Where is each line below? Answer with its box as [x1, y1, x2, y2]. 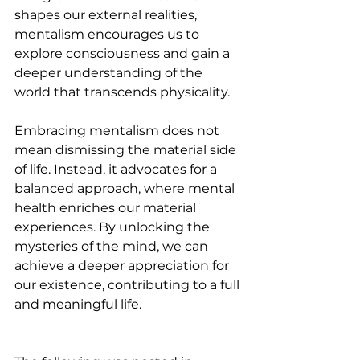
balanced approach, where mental [14, 180, 238, 196]
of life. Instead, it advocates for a [14, 161, 220, 177]
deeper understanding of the [14, 64, 206, 80]
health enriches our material [14, 199, 199, 215]
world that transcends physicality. [14, 84, 233, 100]
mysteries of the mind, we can [14, 238, 211, 254]
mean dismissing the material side [14, 141, 239, 157]
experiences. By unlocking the [14, 219, 213, 235]
